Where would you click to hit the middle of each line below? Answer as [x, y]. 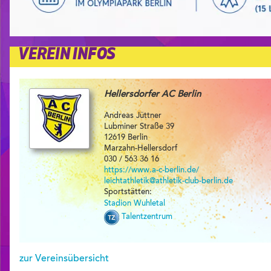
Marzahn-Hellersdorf [141, 148]
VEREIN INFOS [67, 55]
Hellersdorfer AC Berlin [152, 94]
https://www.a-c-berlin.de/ [152, 170]
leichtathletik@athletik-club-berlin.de [168, 181]
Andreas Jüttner [133, 116]
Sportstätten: [128, 192]
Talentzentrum [146, 217]
